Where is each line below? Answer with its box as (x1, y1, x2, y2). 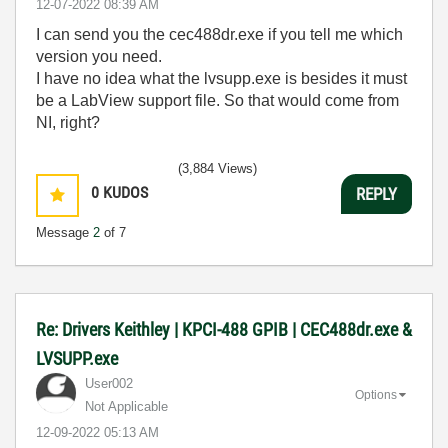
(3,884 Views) (178, 161, 257, 176)
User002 (85, 376, 133, 391)
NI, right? (36, 114, 100, 131)
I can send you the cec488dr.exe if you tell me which (36, 26, 403, 43)
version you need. (36, 48, 162, 65)
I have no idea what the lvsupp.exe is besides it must (36, 70, 407, 87)
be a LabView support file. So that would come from (36, 92, 399, 109)
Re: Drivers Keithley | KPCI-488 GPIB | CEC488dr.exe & (36, 319, 412, 340)
